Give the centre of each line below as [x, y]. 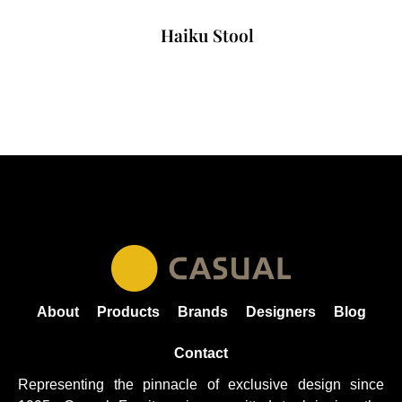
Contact [201, 353]
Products [128, 311]
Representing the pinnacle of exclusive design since [201, 384]
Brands [202, 311]
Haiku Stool [201, 35]
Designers [280, 311]
